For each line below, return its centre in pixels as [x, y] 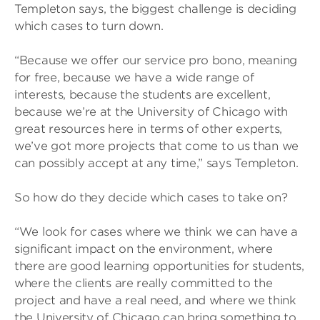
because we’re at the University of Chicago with [151, 112]
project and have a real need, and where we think [155, 300]
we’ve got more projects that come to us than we [156, 146]
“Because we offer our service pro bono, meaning [156, 60]
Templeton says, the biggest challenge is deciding [155, 9]
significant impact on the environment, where [144, 249]
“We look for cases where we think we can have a [156, 232]
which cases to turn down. [89, 26]
